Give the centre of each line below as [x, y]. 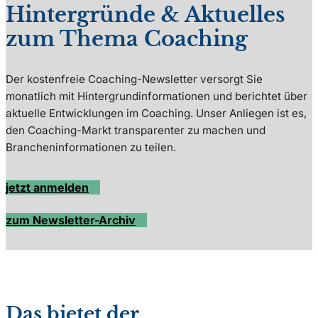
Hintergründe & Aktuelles [146, 15]
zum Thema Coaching [127, 39]
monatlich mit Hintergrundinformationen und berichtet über [157, 97]
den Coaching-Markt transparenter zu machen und [136, 131]
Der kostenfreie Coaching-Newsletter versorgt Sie [134, 79]
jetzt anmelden [47, 188]
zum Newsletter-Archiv [71, 220]
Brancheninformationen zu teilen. [91, 148]
